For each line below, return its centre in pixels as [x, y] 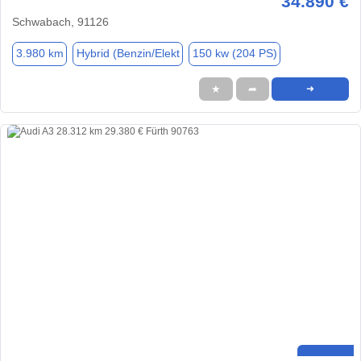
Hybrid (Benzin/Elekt [128, 54]
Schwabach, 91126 [60, 21]
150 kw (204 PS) [234, 54]
